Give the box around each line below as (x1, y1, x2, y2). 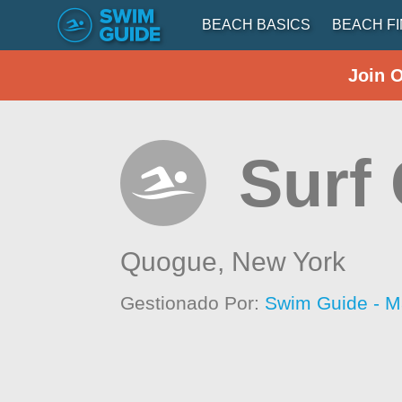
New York (232, 247, 346, 276)
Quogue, (120, 247, 232, 276)
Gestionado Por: (120, 293, 266, 313)
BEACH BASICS (202, 17, 310, 32)
